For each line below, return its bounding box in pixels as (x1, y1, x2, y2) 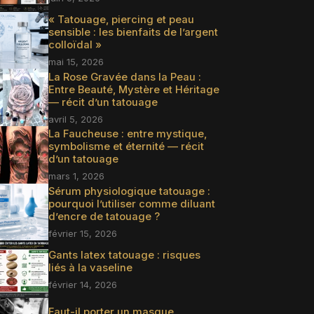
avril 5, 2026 (48, 113, 103, 125)
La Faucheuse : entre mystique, (48, 128, 207, 141)
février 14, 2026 (48, 278, 117, 290)
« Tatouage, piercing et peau (48, 13, 194, 27)
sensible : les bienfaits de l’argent (48, 26, 218, 39)
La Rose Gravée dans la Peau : (48, 70, 201, 83)
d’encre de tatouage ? (48, 210, 160, 223)
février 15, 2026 (48, 228, 117, 239)
